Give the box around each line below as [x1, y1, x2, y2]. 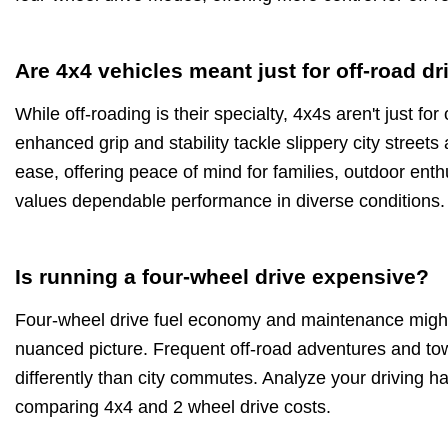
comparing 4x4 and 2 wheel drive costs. [15, 396, 331, 417]
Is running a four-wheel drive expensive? [15, 264, 429, 288]
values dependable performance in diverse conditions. [15, 190, 445, 211]
